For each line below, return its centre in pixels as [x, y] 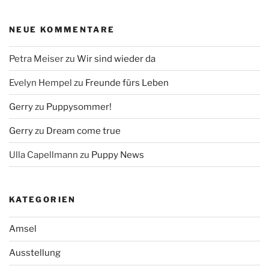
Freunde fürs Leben [127, 83]
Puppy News [118, 155]
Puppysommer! [79, 107]
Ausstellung [35, 253]
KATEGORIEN [43, 200]
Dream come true [83, 131]
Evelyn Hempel [41, 83]
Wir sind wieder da [116, 59]
